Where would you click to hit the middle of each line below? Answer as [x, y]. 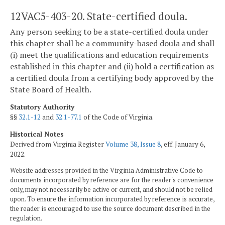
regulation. [26, 218]
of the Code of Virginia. [118, 117]
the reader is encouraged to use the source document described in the [110, 209]
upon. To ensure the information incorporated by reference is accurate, [112, 199]
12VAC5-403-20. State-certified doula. [99, 16]
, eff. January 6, [183, 144]
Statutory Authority [42, 107]
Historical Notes [37, 134]
